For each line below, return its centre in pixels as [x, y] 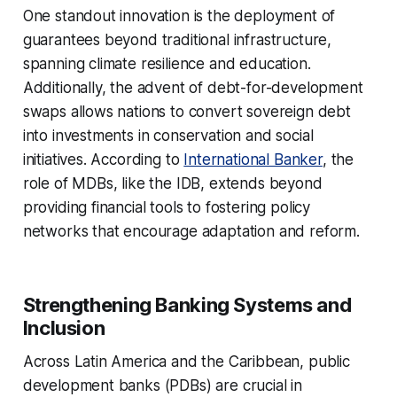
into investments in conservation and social [168, 135]
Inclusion [64, 327]
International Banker [253, 159]
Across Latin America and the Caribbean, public [186, 361]
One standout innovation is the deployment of [179, 16]
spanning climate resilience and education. [167, 63]
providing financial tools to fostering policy [167, 207]
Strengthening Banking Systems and [187, 304]
